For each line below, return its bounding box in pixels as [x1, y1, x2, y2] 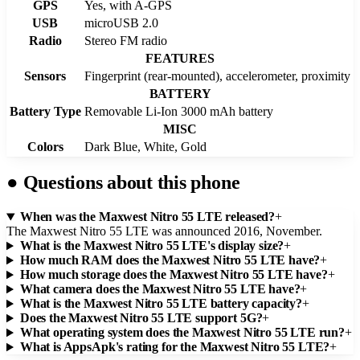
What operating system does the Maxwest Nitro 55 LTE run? [19, 325, 345, 340]
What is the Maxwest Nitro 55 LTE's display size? [19, 239, 284, 253]
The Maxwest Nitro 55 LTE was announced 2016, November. [6, 224, 322, 239]
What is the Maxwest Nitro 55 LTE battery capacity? [19, 297, 302, 311]
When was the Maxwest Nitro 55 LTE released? [19, 210, 276, 224]
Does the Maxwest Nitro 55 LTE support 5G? [19, 311, 263, 325]
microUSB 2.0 [84, 15, 158, 30]
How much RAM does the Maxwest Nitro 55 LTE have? [19, 253, 321, 268]
